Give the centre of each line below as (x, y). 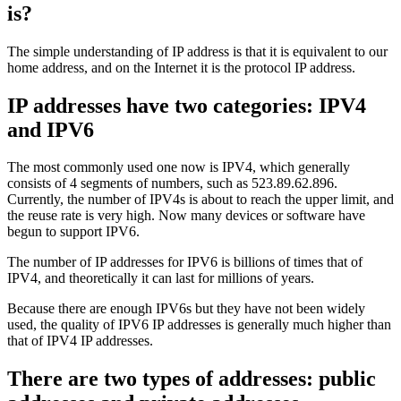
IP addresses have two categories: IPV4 (187, 105)
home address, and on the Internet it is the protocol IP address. (181, 67)
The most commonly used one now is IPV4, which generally (179, 167)
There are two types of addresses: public (192, 379)
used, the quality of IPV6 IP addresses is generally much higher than (199, 325)
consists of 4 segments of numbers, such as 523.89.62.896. (172, 183)
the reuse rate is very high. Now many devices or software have (186, 216)
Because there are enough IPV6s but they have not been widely (186, 309)
